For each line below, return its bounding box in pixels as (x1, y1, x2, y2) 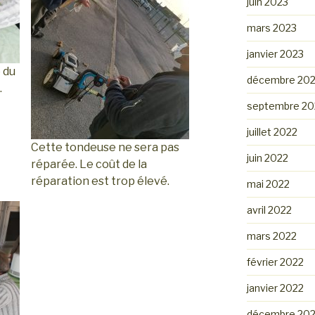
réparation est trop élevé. (31, 174, 169, 188)
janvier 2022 (246, 282, 304, 294)
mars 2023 (246, 22, 297, 34)
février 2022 (246, 256, 304, 268)
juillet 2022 (246, 126, 297, 138)
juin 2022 (246, 152, 288, 164)
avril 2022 (246, 204, 292, 216)
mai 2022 (246, 178, 290, 190)
